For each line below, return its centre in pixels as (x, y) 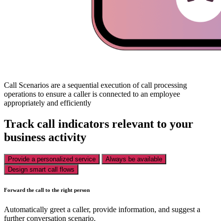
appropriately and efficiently (48, 103)
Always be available (134, 159)
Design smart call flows (41, 169)
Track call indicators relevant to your (99, 124)
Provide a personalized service (52, 159)
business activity (45, 137)
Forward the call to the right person (47, 190)
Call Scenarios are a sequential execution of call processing (95, 85)
